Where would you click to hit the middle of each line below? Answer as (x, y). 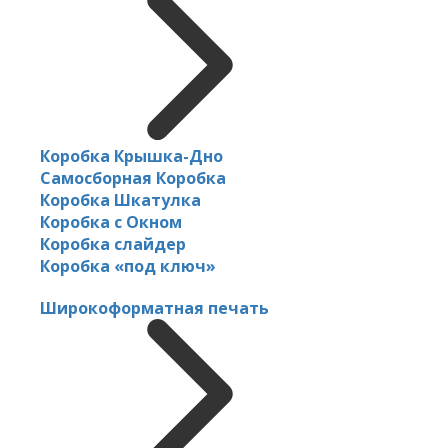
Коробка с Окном (111, 221)
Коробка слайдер (113, 243)
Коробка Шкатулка (120, 199)
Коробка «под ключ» (128, 265)
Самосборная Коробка (133, 177)
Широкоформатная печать (154, 307)
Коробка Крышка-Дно (131, 155)
